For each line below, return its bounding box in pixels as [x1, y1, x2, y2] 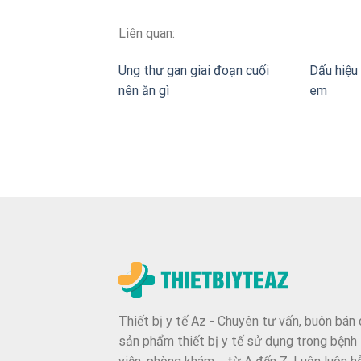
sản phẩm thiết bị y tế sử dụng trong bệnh [118, 333, 357, 349]
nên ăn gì [118, 82, 169, 98]
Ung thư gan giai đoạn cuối [118, 62, 269, 78]
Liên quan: [118, 26, 175, 42]
